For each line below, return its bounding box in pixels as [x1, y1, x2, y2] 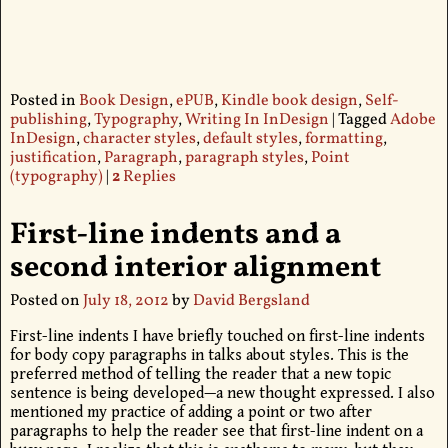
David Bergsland [192, 290, 310, 313]
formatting [304, 128, 383, 151]
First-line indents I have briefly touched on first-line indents [9, 327, 425, 347]
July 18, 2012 [82, 290, 169, 313]
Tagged [337, 109, 387, 132]
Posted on [9, 290, 83, 313]
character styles [82, 128, 196, 151]
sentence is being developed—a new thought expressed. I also [9, 384, 435, 404]
